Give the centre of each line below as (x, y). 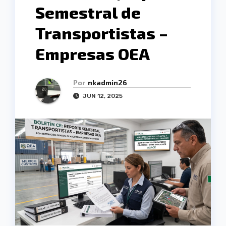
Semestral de (88, 12)
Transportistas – (102, 33)
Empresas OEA (93, 54)
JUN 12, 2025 (102, 96)
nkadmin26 (107, 83)
